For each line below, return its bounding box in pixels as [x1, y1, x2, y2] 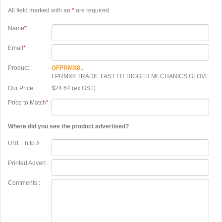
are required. [74, 7, 111, 14]
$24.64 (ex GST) [52, 85, 96, 92]
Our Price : [8, 85, 36, 92]
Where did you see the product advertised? [8, 123, 129, 130]
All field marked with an [8, 7, 72, 14]
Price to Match [8, 99, 46, 106]
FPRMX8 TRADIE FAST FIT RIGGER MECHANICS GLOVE [52, 73, 209, 80]
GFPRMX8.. [52, 64, 83, 71]
